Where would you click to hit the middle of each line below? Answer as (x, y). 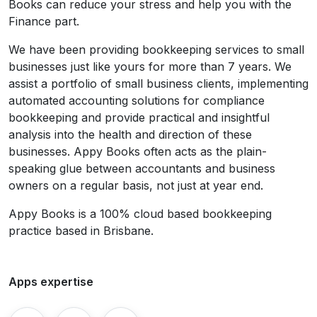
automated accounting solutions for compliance (137, 101)
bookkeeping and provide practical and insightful (139, 118)
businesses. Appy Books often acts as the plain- (138, 152)
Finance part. (44, 22)
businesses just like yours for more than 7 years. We (150, 67)
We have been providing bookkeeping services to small (156, 50)
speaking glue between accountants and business (142, 169)
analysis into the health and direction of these (130, 135)
